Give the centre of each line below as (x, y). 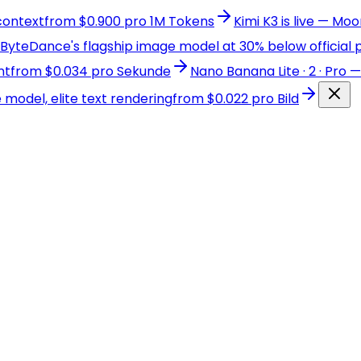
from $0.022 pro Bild (236, 99)
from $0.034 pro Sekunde (91, 71)
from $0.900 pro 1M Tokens (129, 21)
